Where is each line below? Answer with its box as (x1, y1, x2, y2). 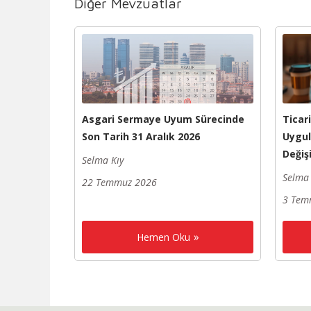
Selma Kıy (82, 153, 124, 167)
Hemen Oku (136, 230, 190, 244)
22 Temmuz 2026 (82, 175, 157, 189)
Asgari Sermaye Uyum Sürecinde (82, 112, 244, 126)
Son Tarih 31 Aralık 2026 (82, 129, 200, 143)
